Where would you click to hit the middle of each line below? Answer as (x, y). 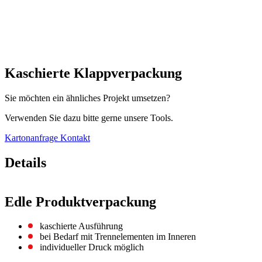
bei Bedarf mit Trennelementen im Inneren (118, 237)
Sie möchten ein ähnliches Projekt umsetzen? (87, 98)
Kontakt (75, 137)
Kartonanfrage (32, 137)
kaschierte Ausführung (81, 226)
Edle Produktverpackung (80, 201)
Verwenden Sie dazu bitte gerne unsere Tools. (89, 118)
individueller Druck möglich (92, 247)
